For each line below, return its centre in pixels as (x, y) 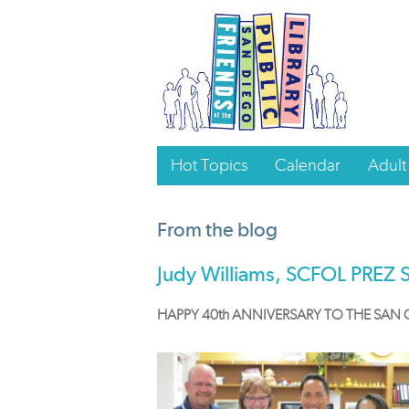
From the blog (217, 229)
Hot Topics (209, 165)
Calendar (308, 165)
